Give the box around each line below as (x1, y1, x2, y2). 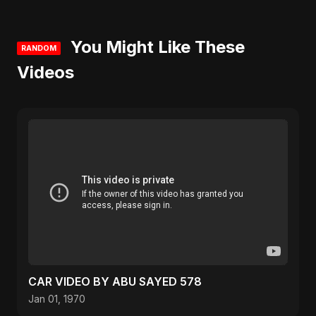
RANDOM (21, 43, 56, 53)
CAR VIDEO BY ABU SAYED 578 (28, 274, 202, 288)
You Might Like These (66, 37, 245, 57)
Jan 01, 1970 (28, 293, 85, 305)
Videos (17, 62, 74, 83)
